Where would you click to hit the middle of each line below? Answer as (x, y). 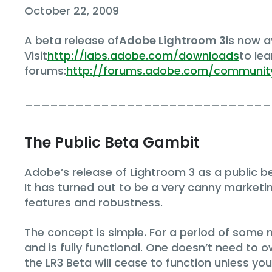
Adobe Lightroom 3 (172, 40)
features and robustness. (93, 202)
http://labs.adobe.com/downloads (143, 55)
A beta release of (72, 40)
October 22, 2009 (72, 10)
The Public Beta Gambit (112, 142)
